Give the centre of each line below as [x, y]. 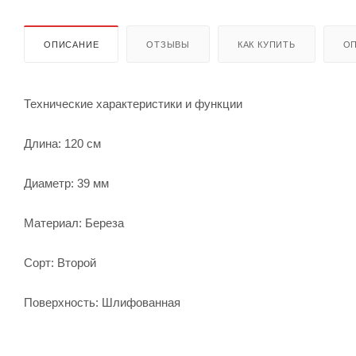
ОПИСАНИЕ [72, 44]
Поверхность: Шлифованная [102, 302]
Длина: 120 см [62, 143]
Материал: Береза [74, 222]
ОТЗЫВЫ [168, 44]
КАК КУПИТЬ [266, 44]
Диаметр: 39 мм [66, 183]
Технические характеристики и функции [133, 103]
